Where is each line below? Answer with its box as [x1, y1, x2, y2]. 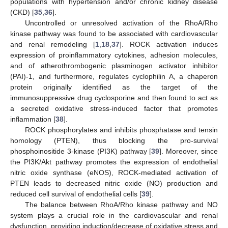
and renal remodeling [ [10, 40, 95, 49]
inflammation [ [10, 115, 55, 124]
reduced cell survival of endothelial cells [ [10, 190, 141, 198]
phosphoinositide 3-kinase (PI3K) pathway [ [10, 147, 152, 156]
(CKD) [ [10, 8, 34, 17]
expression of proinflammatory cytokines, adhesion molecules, [10, 51, 218, 60]
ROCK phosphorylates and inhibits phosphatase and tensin [24, 126, 218, 134]
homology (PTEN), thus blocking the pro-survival [10, 136, 218, 145]
